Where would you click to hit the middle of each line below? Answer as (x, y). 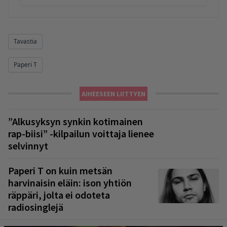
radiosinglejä (36, 207)
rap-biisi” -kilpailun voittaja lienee (81, 133)
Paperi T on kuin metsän (60, 170)
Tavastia (25, 41)
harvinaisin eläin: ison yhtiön (70, 182)
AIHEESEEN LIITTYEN (113, 93)
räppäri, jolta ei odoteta (59, 195)
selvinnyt (28, 145)
